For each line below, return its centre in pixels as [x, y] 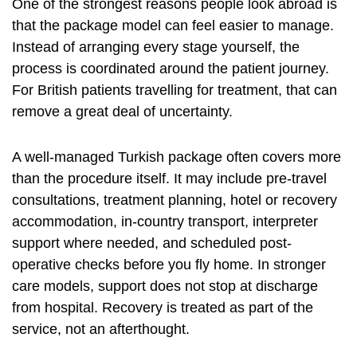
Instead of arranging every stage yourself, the [156, 47]
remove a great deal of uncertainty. [122, 112]
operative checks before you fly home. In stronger [169, 265]
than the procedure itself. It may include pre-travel [169, 179]
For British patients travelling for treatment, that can [175, 90]
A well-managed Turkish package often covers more [177, 157]
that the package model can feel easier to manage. [173, 26]
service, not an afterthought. [101, 330]
